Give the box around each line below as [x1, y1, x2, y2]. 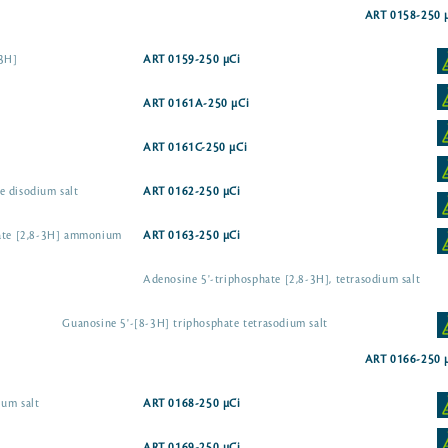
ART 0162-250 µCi [143, 186, 241, 198]
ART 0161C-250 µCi [143, 142, 248, 154]
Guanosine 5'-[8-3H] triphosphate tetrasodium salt [62, 318, 328, 330]
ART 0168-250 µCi [143, 398, 241, 410]
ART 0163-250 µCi [143, 230, 241, 242]
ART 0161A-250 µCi [143, 98, 250, 110]
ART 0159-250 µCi [143, 54, 241, 66]
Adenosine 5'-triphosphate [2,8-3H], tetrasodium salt [143, 274, 421, 286]
